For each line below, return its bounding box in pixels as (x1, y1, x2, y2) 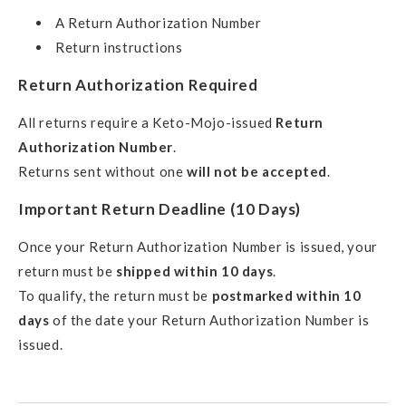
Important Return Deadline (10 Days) (18, 199, 301, 219)
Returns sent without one (18, 163, 187, 180)
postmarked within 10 (211, 287, 362, 304)
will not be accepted (187, 163, 327, 180)
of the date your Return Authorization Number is (49, 312, 370, 329)
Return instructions (55, 39, 183, 56)
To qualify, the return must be (18, 287, 212, 304)
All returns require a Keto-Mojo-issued (18, 114, 276, 131)
